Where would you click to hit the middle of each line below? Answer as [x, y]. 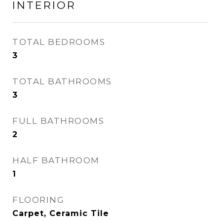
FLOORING [38, 200]
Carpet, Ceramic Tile [61, 213]
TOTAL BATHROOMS [62, 81]
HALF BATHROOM [56, 160]
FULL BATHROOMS [58, 121]
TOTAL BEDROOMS [59, 42]
